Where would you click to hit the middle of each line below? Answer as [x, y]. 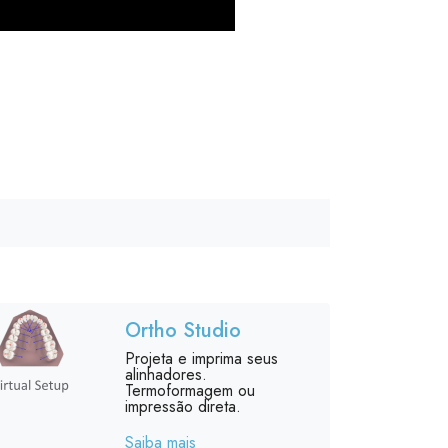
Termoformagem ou [189, 390]
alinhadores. [165, 374]
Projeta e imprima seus [201, 358]
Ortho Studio [182, 330]
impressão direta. [182, 406]
